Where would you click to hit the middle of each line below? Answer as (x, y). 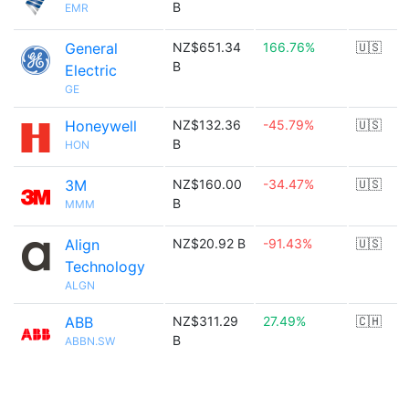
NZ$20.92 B (209, 243)
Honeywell (101, 126)
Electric (91, 70)
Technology (105, 267)
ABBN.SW (90, 341)
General (91, 48)
